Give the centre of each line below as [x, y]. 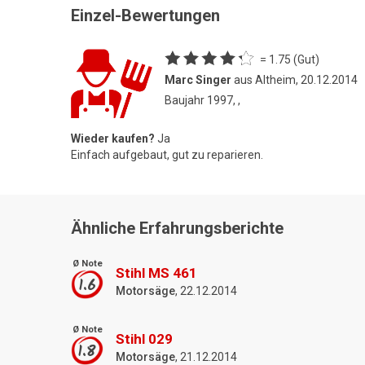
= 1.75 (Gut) [290, 59]
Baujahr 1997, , [202, 100]
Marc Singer [198, 79]
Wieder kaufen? [113, 138]
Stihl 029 [144, 339]
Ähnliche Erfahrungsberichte [177, 228]
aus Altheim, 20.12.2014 [295, 79]
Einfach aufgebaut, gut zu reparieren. [167, 154]
